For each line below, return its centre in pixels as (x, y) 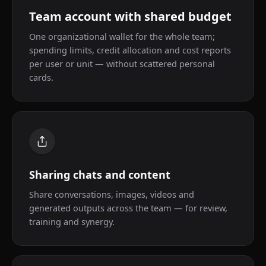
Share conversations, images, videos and (112, 194)
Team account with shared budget (130, 16)
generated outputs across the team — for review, (128, 208)
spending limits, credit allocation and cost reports (130, 50)
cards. (41, 77)
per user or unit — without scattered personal (122, 64)
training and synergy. (72, 221)
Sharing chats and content (100, 175)
